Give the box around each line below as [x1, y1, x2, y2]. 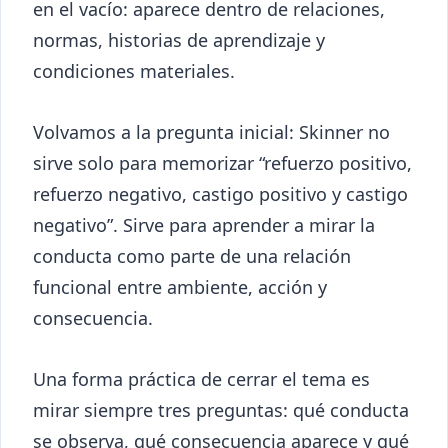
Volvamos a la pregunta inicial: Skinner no [33, 120, 390, 145]
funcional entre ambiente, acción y [33, 275, 327, 300]
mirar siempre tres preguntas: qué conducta [33, 398, 409, 423]
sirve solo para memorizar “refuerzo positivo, [33, 151, 412, 176]
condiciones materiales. [33, 59, 235, 84]
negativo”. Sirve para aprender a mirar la [33, 213, 375, 238]
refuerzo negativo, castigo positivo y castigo [33, 182, 408, 207]
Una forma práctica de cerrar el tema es [33, 367, 370, 392]
